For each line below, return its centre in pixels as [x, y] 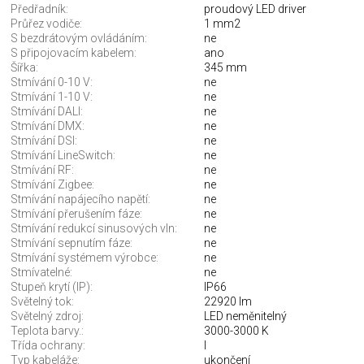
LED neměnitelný [246, 316]
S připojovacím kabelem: [74, 53]
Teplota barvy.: [47, 331]
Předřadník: [39, 9]
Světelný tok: [42, 302]
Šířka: [24, 68]
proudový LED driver [256, 9]
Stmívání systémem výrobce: [84, 258]
